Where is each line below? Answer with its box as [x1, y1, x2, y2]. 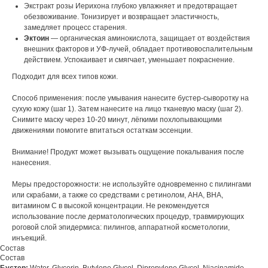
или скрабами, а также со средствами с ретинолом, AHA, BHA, [12, 191, 223, 200]
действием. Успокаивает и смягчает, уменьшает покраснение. [24, 56, 236, 65]
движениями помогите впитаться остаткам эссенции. [12, 126, 193, 135]
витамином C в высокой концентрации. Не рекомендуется [12, 202, 209, 211]
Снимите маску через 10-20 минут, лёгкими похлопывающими [12, 115, 222, 124]
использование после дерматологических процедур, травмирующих [12, 212, 244, 221]
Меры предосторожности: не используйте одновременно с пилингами [12, 180, 251, 189]
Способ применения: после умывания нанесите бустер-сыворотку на [12, 94, 249, 103]
